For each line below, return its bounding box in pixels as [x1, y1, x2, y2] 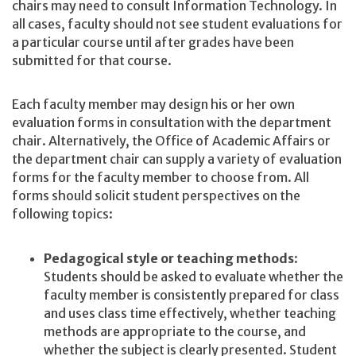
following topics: [12, 206, 113, 222]
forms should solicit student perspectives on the [12, 188, 300, 204]
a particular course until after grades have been [12, 34, 294, 50]
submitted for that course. [12, 52, 172, 68]
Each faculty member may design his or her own [12, 96, 295, 113]
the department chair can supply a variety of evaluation [12, 151, 342, 168]
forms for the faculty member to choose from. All [12, 169, 309, 186]
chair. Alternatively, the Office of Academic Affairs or [12, 133, 331, 149]
